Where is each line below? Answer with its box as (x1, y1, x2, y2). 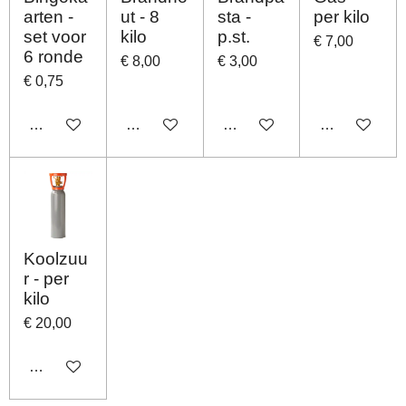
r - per (24, 269, 69, 288)
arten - (24, 7, 73, 27)
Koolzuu (24, 249, 88, 268)
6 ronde (24, 47, 83, 67)
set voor (24, 27, 86, 47)
